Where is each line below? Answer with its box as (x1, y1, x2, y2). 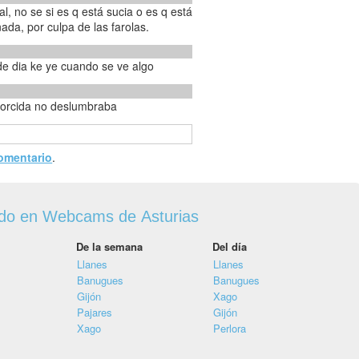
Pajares (77, 305, 112, 321)
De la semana (76, 239, 143, 255)
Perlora (213, 321, 246, 337)
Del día (212, 239, 247, 255)
